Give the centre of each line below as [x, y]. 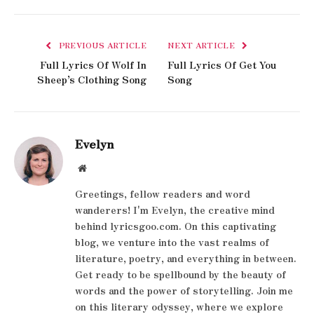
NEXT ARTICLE [203, 45]
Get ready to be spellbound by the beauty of [180, 274]
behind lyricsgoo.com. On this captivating [176, 225]
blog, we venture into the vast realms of [172, 241]
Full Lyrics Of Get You [222, 64]
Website [101, 167]
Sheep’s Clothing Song [92, 79]
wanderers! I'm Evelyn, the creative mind [175, 209]
